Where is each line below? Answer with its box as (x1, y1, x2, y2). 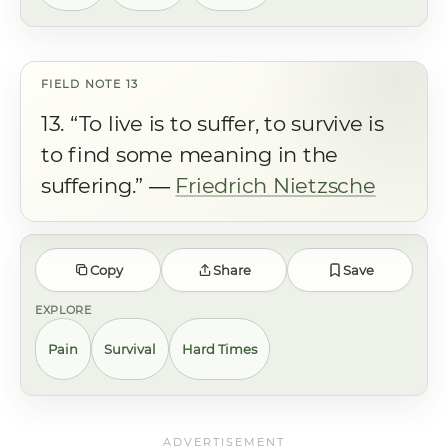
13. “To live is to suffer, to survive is (41, 111, 384, 136)
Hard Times (182, 340, 257, 357)
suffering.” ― (41, 173, 176, 198)
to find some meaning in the (41, 142, 339, 167)
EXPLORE (35, 303, 92, 317)
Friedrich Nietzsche (175, 173, 376, 198)
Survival (104, 340, 156, 357)
